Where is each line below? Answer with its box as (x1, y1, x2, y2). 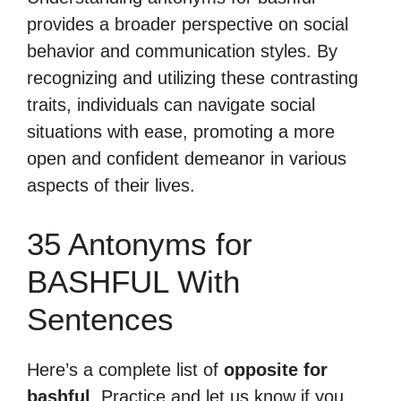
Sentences (27, 302, 174, 337)
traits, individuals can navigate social (27, 95, 315, 115)
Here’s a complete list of (27, 360, 224, 380)
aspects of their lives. (27, 175, 195, 195)
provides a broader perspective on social (27, 14, 348, 34)
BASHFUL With (27, 264, 240, 299)
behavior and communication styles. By (27, 41, 337, 61)
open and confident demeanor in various (27, 149, 346, 168)
